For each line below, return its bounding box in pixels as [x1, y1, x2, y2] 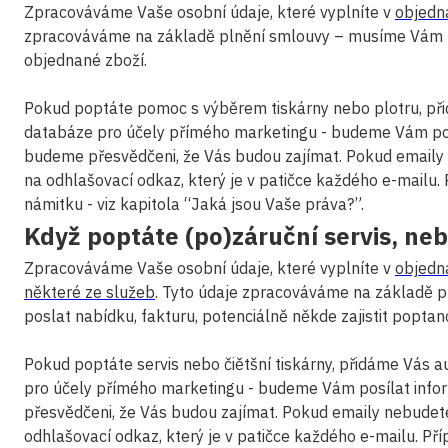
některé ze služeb [24, 282, 155, 302]
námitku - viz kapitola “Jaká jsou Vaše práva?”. [24, 194, 364, 214]
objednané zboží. [24, 50, 147, 70]
